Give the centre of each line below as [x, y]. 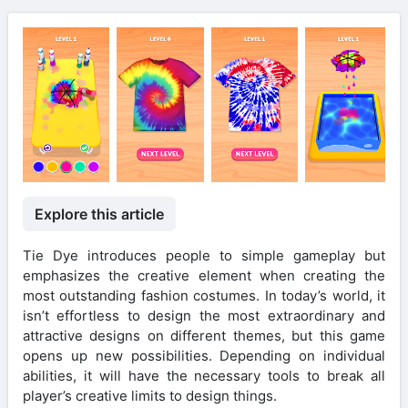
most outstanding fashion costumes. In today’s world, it [204, 295]
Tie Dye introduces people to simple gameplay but [204, 255]
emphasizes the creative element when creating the [204, 275]
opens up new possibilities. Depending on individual [204, 355]
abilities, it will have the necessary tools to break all [204, 375]
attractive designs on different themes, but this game [204, 335]
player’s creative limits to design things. [150, 395]
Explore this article [99, 214]
